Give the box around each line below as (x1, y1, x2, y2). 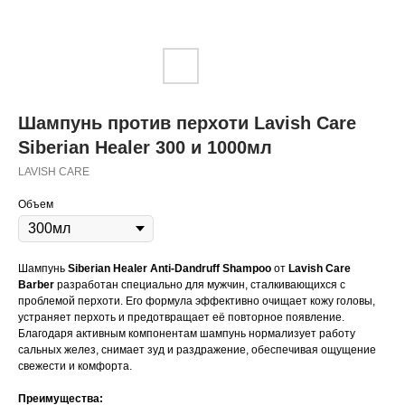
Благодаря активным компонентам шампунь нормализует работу (18, 327, 355, 340)
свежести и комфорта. (18, 360, 132, 372)
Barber (18, 278, 54, 291)
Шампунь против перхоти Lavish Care (18, 113, 356, 133)
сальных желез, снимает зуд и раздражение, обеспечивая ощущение (18, 344, 376, 356)
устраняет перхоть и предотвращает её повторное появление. (18, 311, 344, 324)
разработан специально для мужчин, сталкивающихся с (54, 278, 345, 291)
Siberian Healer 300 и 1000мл (18, 137, 272, 157)
